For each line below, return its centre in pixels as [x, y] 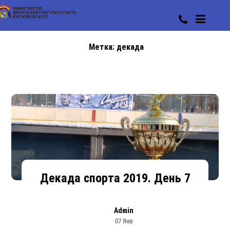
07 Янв [124, 221]
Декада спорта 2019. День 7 [115, 178]
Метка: [102, 47]
